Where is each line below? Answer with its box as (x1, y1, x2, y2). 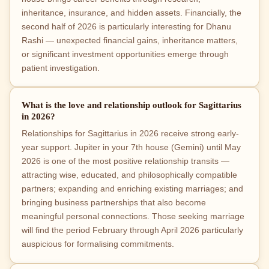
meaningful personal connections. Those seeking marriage (22, 212, 245, 222)
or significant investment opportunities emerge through (22, 50, 229, 59)
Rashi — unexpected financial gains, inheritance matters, (22, 36, 238, 46)
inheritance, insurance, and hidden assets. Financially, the (22, 8, 242, 18)
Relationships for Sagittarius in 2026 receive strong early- (22, 129, 240, 139)
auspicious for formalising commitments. (22, 240, 175, 249)
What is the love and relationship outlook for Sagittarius (22, 100, 242, 110)
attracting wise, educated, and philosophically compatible (22, 171, 238, 180)
